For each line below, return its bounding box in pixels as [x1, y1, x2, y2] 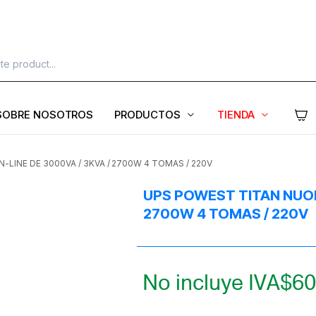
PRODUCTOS [114, 108, 181, 121]
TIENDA [217, 108, 255, 121]
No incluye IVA [142, 269, 280, 298]
